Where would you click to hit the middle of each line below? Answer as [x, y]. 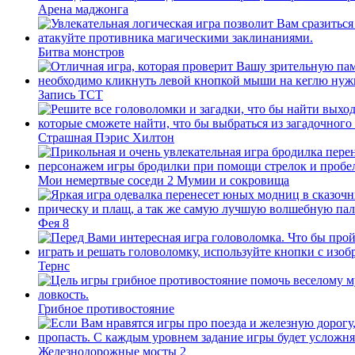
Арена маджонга [83, 9]
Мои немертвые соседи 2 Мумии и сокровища [164, 180]
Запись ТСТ [71, 95]
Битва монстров [81, 52]
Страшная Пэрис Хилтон [106, 137]
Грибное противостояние [106, 309]
